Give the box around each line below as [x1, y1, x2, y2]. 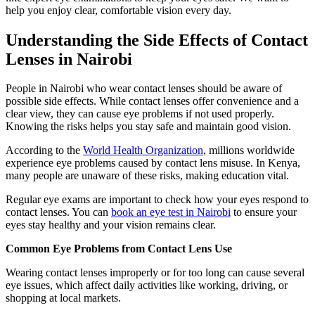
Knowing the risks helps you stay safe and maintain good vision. [6, 120, 291, 133]
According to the [6, 144, 83, 157]
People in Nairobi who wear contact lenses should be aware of [6, 82, 282, 95]
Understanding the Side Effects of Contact [6, 30, 308, 49]
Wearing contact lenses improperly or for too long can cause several [6, 266, 304, 279]
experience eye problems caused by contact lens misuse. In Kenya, [6, 157, 300, 169]
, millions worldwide [203, 144, 295, 157]
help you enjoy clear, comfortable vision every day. [6, 4, 231, 16]
